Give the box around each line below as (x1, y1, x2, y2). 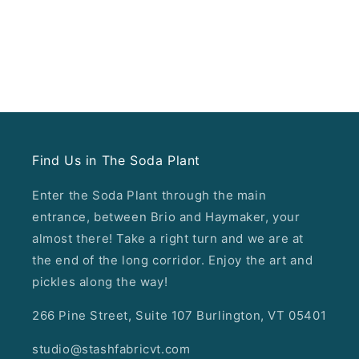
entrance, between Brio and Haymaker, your (32, 209, 301, 224)
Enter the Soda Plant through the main (32, 188, 267, 203)
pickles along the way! (32, 274, 168, 289)
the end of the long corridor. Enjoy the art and (32, 252, 313, 268)
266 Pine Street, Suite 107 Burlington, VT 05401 (32, 308, 327, 323)
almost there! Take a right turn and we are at (32, 231, 305, 246)
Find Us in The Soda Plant (32, 152, 200, 168)
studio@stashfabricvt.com (32, 341, 191, 357)
